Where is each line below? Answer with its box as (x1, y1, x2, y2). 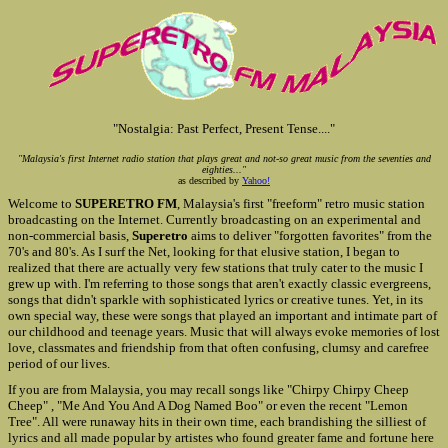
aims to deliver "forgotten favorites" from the (188, 228, 432, 243)
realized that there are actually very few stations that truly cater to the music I (8, 260, 423, 275)
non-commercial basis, (8, 228, 132, 243)
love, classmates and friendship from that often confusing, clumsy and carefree (8, 340, 429, 355)
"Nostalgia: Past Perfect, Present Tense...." (113, 121, 335, 136)
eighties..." (202, 164, 246, 175)
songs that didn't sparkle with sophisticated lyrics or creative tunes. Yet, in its (8, 292, 423, 307)
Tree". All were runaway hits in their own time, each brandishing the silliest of (8, 414, 426, 429)
